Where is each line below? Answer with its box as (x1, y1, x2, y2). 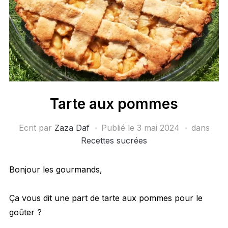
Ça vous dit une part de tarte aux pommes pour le (9, 193, 203, 204)
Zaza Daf (54, 123, 90, 133)
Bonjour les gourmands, (9, 164, 102, 175)
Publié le (101, 123, 137, 133)
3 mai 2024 (136, 123, 180, 133)
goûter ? (9, 207, 42, 218)
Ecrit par (18, 123, 54, 133)
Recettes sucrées (81, 135, 147, 146)
